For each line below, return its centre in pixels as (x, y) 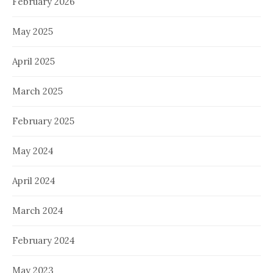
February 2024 (44, 241)
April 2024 (34, 181)
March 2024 (38, 211)
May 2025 (33, 32)
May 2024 (33, 151)
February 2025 (43, 121)
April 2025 (34, 62)
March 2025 (37, 91)
